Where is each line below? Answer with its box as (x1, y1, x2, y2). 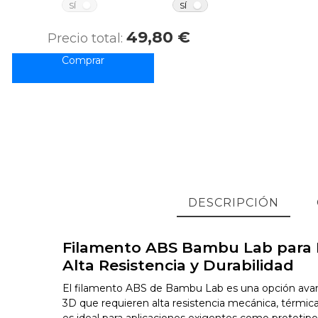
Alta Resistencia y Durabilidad (62, 256, 295, 274)
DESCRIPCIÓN (187, 195, 279, 209)
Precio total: (47, 31, 126, 47)
